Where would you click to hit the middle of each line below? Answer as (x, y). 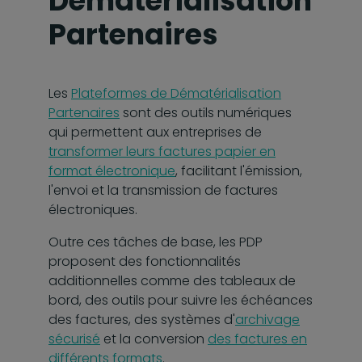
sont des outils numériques (206, 112)
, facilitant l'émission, (239, 170)
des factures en (257, 339)
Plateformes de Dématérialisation (176, 93)
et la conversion (154, 339)
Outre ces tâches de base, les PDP (156, 242)
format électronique (112, 170)
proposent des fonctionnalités (145, 261)
